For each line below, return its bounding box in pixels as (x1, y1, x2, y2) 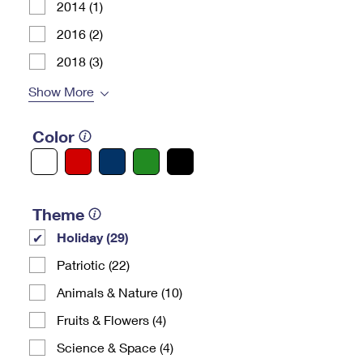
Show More (28, 83, 94, 99)
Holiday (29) (57, 229, 129, 245)
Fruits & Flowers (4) (57, 312, 166, 327)
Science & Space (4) (57, 340, 173, 355)
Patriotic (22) (57, 257, 130, 272)
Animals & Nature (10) (57, 284, 182, 300)
